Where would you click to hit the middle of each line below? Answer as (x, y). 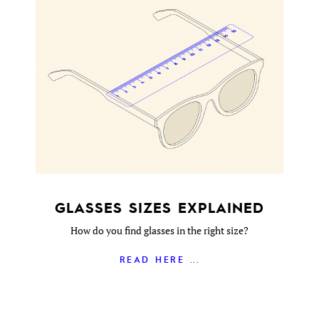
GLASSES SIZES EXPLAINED (159, 207)
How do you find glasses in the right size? (159, 230)
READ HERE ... (159, 259)
